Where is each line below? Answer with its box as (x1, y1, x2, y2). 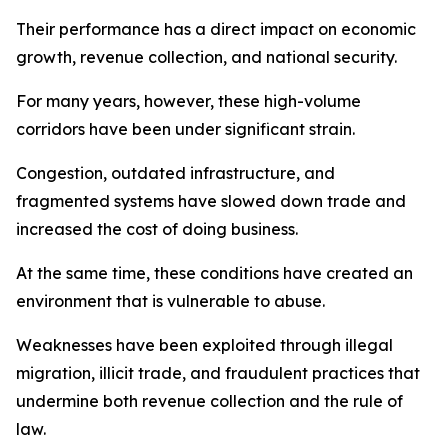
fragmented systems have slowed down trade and (16, 191, 406, 211)
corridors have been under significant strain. (16, 119, 355, 139)
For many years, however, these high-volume (16, 91, 361, 111)
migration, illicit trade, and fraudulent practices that (16, 363, 420, 383)
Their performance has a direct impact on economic (16, 19, 416, 39)
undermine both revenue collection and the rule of (16, 391, 403, 411)
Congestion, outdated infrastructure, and (16, 163, 335, 183)
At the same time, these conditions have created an (16, 263, 413, 283)
